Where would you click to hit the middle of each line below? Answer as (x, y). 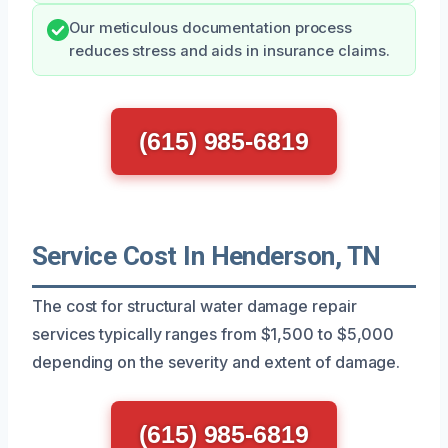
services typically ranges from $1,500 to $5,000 (213, 333)
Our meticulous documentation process (211, 27)
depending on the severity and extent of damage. (216, 361)
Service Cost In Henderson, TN (206, 255)
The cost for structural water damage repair (194, 305)
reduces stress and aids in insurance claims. (229, 50)
